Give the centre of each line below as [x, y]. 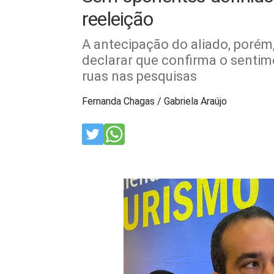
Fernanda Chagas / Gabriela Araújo [154, 101]
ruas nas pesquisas [139, 76]
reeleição [117, 19]
